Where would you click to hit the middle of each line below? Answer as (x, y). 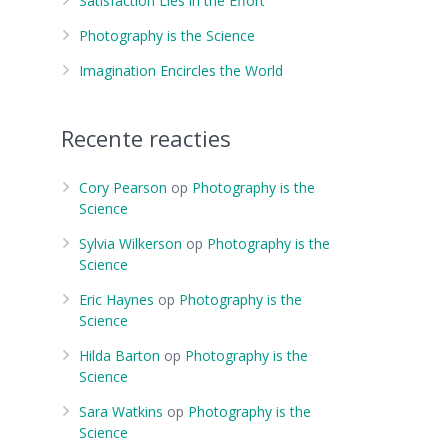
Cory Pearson (123, 187)
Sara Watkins (121, 411)
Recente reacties (146, 138)
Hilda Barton (119, 355)
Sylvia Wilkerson (130, 243)
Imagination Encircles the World (181, 70)
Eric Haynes (116, 299)
